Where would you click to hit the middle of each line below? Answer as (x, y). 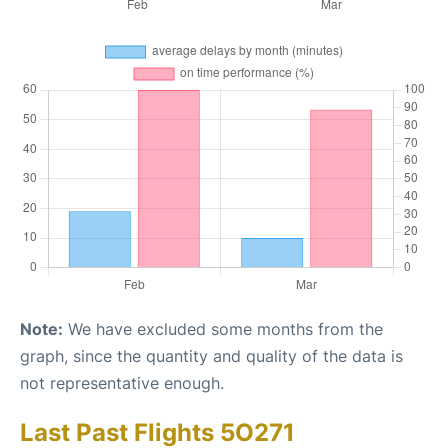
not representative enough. (122, 382)
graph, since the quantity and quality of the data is (211, 355)
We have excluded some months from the (223, 328)
